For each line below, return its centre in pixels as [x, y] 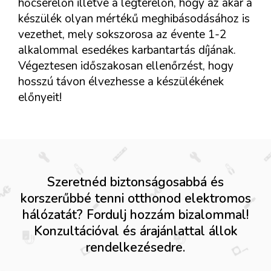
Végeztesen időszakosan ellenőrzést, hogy [126, 66]
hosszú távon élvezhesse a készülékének [121, 82]
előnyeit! [40, 98]
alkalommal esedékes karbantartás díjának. [127, 51]
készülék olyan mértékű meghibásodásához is [134, 19]
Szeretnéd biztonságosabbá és [135, 182]
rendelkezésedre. [135, 248]
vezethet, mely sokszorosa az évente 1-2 [122, 35]
